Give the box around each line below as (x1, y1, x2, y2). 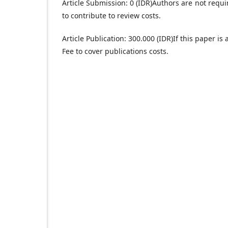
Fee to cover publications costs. (62, 46, 168, 56)
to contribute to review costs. (62, 11, 161, 21)
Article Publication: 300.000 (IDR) (62, 34, 174, 44)
